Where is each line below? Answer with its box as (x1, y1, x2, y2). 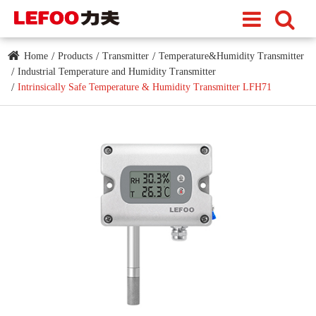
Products (58, 51, 93, 61)
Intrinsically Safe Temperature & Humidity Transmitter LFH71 (18, 82, 272, 92)
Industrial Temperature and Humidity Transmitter (18, 66, 217, 77)
